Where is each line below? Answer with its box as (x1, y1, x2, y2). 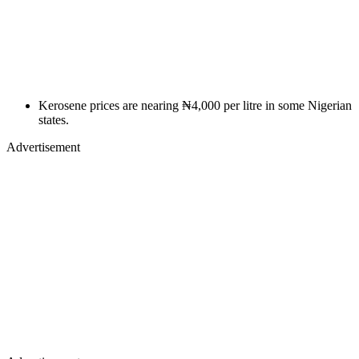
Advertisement (6, 139, 80, 154)
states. (38, 112, 69, 127)
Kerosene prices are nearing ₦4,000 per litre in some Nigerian (38, 98, 352, 112)
